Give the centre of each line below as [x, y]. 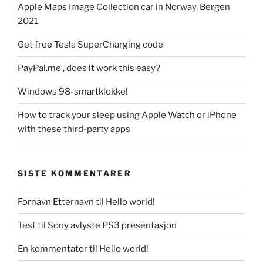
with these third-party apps [74, 129]
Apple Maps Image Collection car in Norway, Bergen [124, 7]
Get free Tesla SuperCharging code [90, 45]
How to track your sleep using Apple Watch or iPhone [127, 115]
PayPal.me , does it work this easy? [89, 68]
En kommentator [53, 249]
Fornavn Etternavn [56, 202]
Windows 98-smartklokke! [73, 92]
